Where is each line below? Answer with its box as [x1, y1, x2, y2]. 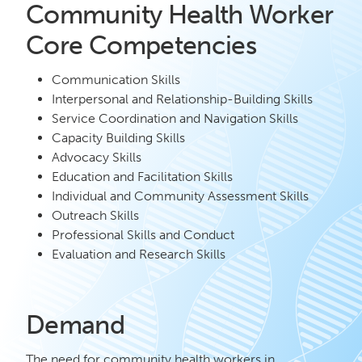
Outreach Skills [52, 207, 139, 223]
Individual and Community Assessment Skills [52, 187, 309, 204]
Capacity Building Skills [52, 129, 185, 145]
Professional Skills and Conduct [52, 226, 234, 242]
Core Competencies [26, 29, 257, 61]
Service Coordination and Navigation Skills [52, 110, 298, 126]
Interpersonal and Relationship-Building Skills [52, 90, 313, 107]
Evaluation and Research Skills [52, 246, 225, 262]
